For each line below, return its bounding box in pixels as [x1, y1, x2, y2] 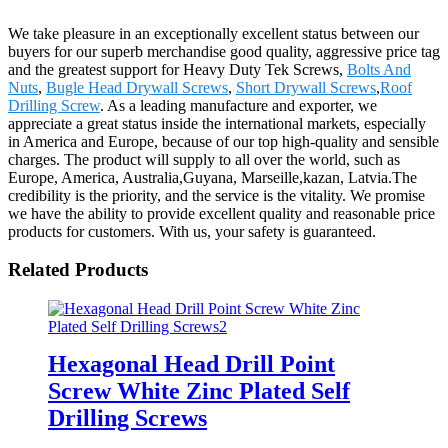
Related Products [8, 259, 148, 281]
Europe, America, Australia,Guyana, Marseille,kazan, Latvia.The [8, 168, 417, 186]
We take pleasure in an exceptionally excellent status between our [8, 24, 419, 42]
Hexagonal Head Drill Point [48, 350, 335, 377]
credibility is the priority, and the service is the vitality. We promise [8, 186, 425, 204]
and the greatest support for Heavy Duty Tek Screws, [8, 60, 347, 78]
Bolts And [347, 60, 411, 78]
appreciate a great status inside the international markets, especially [8, 114, 426, 132]
